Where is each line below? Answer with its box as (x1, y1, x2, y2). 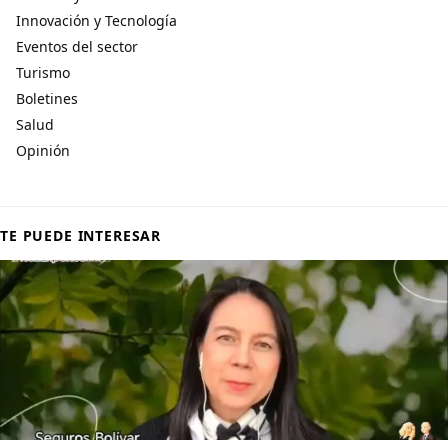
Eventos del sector (16, 37, 138, 57)
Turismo (16, 63, 70, 83)
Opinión (16, 141, 70, 161)
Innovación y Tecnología (16, 11, 177, 31)
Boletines (16, 89, 78, 109)
